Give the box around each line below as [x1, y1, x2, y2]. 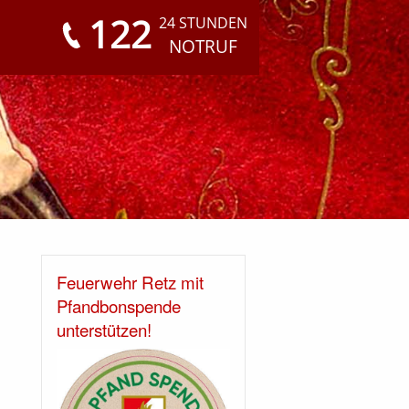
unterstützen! [57, 318, 152, 342]
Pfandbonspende [57, 294, 181, 319]
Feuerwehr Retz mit [57, 270, 204, 295]
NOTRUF [169, 33, 238, 58]
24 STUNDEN [159, 12, 248, 33]
